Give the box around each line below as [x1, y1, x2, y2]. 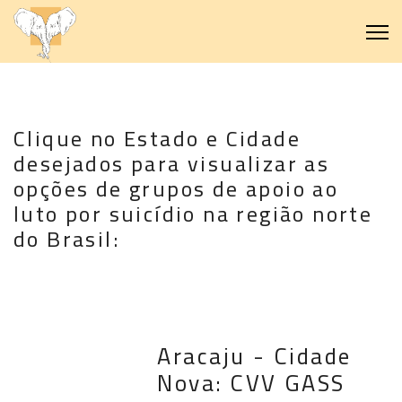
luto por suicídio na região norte [13, 194, 373, 234]
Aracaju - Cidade [157, 335, 352, 378]
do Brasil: [13, 219, 121, 259]
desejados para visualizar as [13, 144, 330, 184]
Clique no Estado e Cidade [13, 118, 301, 159]
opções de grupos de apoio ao [13, 169, 339, 209]
